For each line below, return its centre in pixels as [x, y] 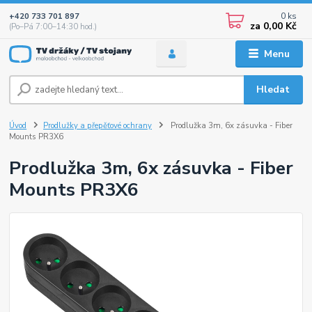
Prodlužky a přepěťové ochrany [97, 125]
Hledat [273, 89]
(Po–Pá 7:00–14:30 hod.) [53, 26]
